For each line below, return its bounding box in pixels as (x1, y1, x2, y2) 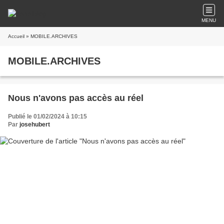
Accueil (8, 33, 24, 39)
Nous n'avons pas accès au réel (8, 93, 143, 103)
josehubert (19, 121, 50, 128)
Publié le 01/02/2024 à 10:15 (8, 113, 87, 120)
